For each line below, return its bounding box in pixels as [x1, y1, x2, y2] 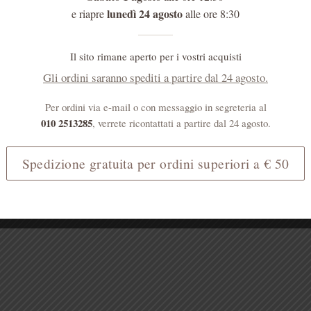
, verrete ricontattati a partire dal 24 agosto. [92, 116, 271, 130]
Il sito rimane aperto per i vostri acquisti [69, 49, 242, 63]
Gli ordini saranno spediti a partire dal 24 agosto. [43, 69, 268, 85]
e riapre [72, 6, 107, 21]
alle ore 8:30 [183, 6, 239, 21]
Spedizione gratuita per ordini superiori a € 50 [22, 154, 289, 172]
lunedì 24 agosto [107, 6, 183, 22]
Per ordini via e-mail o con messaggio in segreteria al [44, 100, 267, 114]
